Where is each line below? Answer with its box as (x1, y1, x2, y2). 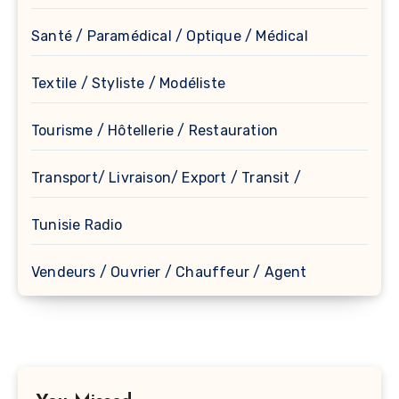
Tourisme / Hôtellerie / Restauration (31, 121, 279, 139)
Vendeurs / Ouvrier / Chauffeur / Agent (31, 263, 307, 281)
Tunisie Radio (31, 216, 123, 233)
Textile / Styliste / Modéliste (31, 74, 225, 92)
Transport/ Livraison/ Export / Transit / (31, 168, 301, 186)
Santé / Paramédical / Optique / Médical (31, 27, 308, 45)
